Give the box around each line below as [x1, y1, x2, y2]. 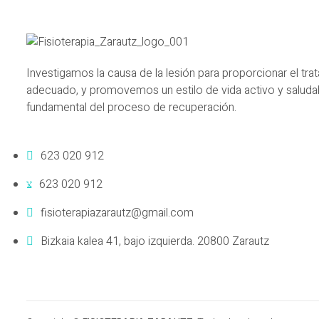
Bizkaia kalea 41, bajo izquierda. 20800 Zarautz [41, 233, 269, 251]
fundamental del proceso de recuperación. [26, 98, 236, 116]
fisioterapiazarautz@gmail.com [41, 204, 194, 221]
